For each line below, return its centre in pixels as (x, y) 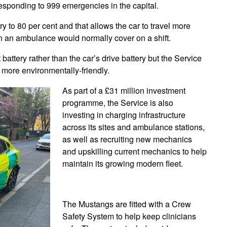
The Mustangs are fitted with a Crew (127, 204)
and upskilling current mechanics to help (135, 151)
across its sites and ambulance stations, (134, 127)
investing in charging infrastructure (124, 115)
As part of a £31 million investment (124, 90)
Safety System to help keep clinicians (129, 216)
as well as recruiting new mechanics (127, 139)
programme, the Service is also (118, 102)
